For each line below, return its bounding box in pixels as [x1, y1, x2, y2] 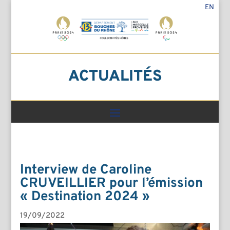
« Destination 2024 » [20, 188, 150, 205]
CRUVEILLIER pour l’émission [20, 175, 203, 192]
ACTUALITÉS [68, 67, 162, 86]
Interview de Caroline [20, 161, 151, 179]
